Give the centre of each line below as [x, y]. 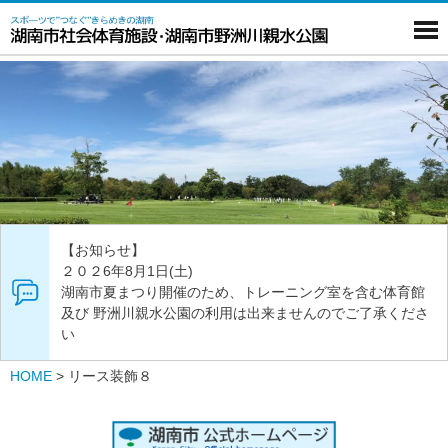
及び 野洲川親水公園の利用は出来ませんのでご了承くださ [245, 312]
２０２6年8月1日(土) [134, 270]
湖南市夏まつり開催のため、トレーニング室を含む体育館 [243, 291]
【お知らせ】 [103, 249]
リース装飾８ [110, 375]
